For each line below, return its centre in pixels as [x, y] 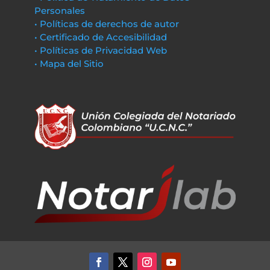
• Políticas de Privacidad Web [100, 50]
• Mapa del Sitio [70, 64]
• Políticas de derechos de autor [106, 24]
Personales [59, 11]
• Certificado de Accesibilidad [100, 37]
